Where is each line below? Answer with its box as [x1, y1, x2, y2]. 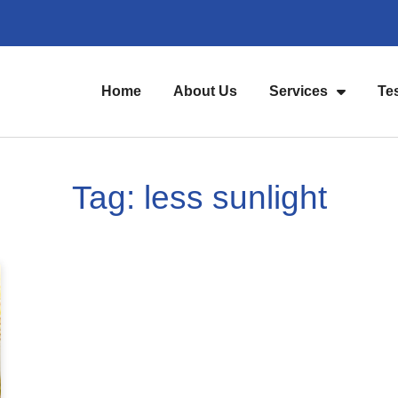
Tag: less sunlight [71, 179, 327, 216]
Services [269, 83, 329, 99]
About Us [173, 83, 238, 99]
